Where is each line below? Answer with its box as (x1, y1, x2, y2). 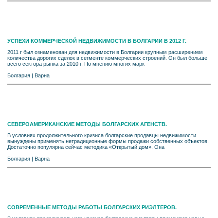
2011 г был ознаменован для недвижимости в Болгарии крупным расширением (7, 49, 203, 55)
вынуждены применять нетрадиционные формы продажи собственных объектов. (7, 138, 209, 144)
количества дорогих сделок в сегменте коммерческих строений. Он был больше (7, 54, 207, 61)
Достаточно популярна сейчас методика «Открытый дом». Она (7, 144, 164, 150)
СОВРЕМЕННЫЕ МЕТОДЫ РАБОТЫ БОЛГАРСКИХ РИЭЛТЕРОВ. (7, 204, 177, 210)
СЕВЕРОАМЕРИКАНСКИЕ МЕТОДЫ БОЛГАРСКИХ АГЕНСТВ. (7, 121, 167, 127)
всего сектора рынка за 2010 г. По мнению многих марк (7, 60, 145, 67)
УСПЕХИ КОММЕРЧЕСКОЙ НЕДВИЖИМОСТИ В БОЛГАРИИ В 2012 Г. (7, 37, 186, 44)
